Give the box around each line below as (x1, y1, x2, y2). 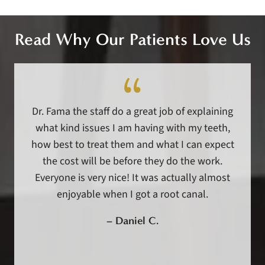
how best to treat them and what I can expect (31, 137, 234, 153)
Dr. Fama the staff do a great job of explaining (32, 104, 233, 119)
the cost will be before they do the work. (43, 154, 222, 169)
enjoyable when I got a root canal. (57, 187, 208, 202)
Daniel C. (115, 214, 159, 228)
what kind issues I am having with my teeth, (35, 121, 230, 136)
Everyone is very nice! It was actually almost (35, 170, 230, 186)
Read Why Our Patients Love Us (14, 30, 251, 50)
